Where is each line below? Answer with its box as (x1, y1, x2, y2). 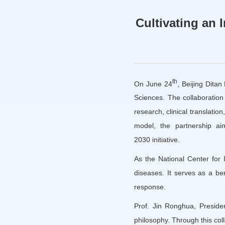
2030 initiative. (134, 136, 180, 144)
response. (134, 183, 166, 191)
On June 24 (134, 79, 172, 88)
